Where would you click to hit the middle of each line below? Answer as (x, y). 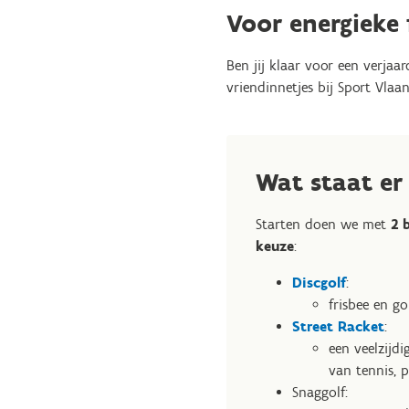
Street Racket (338, 326)
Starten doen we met (323, 224)
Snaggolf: (320, 392)
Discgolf (319, 283)
